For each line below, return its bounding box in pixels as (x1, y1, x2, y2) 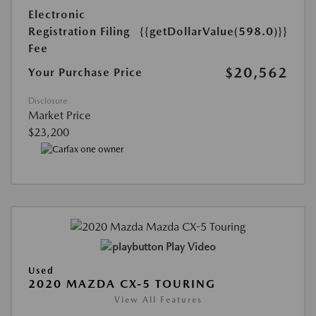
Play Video (165, 241, 216, 254)
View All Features (114, 295, 202, 305)
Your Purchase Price (28, 66, 142, 80)
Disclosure (28, 96, 67, 107)
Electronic (28, 8, 85, 22)
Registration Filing (28, 25, 130, 39)
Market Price (28, 109, 91, 123)
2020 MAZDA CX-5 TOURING (28, 277, 216, 291)
